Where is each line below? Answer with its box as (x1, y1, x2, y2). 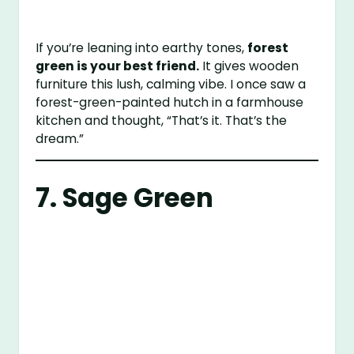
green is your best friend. (36, 57, 200, 74)
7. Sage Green (36, 180, 214, 217)
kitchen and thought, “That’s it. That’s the (36, 111, 288, 129)
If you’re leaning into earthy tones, (36, 39, 248, 56)
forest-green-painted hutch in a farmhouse (36, 93, 304, 111)
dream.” (36, 130, 85, 147)
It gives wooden (199, 57, 299, 74)
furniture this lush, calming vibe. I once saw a (36, 75, 307, 92)
